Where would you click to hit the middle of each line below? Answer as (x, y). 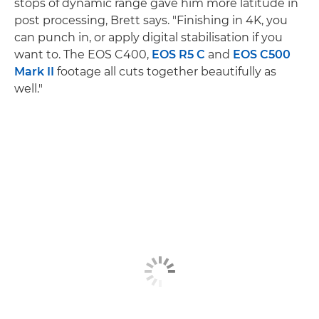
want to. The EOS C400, (83, 54)
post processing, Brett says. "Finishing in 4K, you (151, 20)
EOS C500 (262, 54)
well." (28, 88)
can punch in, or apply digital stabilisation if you (148, 37)
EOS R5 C (178, 54)
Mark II (34, 71)
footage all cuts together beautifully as (165, 71)
